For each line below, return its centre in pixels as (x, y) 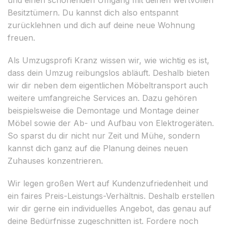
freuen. (21, 37)
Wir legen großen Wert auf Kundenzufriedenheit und (108, 183)
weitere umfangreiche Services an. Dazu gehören (102, 98)
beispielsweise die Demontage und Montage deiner (103, 110)
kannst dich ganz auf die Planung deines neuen (98, 148)
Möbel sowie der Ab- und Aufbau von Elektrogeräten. (111, 123)
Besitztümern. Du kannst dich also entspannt (93, 12)
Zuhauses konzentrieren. (55, 160)
